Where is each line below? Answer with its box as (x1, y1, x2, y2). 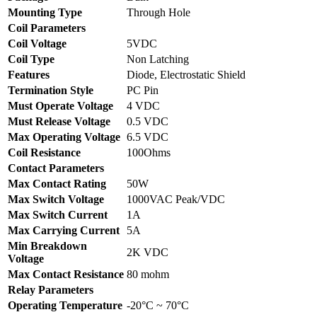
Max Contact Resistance (8, 267, 124, 280)
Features (8, 68, 50, 81)
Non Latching (127, 52, 189, 65)
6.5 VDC (127, 130, 168, 143)
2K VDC (127, 246, 168, 258)
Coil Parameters (8, 21, 86, 34)
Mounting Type (8, 6, 82, 18)
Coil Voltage (8, 37, 67, 50)
